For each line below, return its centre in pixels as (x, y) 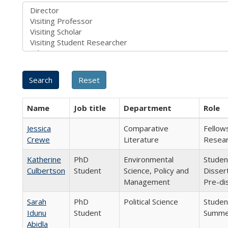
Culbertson (46, 170)
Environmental (149, 159)
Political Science (151, 202)
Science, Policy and (156, 170)
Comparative (146, 128)
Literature (141, 139)
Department (148, 108)
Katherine (44, 159)
